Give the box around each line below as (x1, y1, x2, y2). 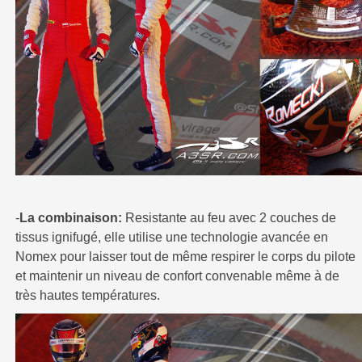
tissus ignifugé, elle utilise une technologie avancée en (15, 229, 328, 244)
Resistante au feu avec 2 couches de (121, 210, 336, 225)
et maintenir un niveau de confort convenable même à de (15, 268, 339, 283)
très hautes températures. (15, 288, 160, 302)
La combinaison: (19, 210, 122, 225)
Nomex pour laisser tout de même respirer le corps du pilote (15, 249, 356, 263)
